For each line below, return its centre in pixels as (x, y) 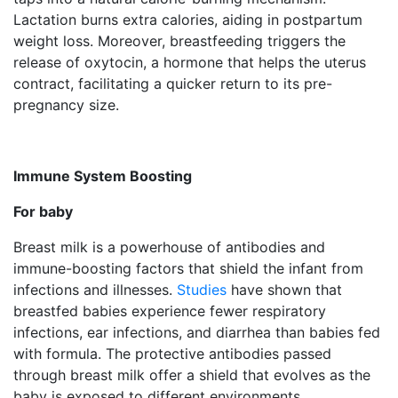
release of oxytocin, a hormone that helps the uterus (190, 62)
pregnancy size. (66, 104)
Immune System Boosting (103, 175)
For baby (43, 211)
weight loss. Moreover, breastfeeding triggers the (179, 40)
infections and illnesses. (95, 289)
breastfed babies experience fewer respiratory (170, 310)
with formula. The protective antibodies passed (172, 353)
